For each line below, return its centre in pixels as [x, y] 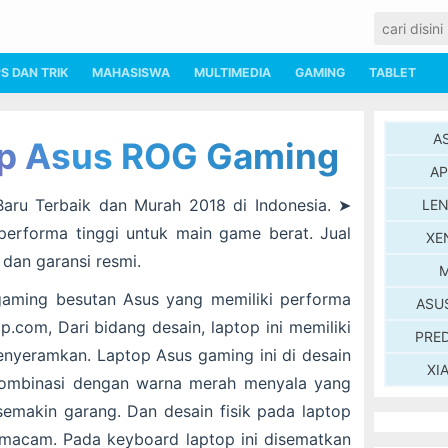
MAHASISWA [131, 72]
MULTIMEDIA [232, 72]
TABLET [392, 72]
